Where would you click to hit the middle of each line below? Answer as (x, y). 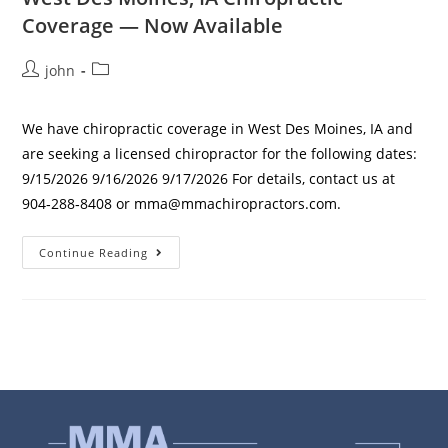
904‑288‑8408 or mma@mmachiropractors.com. (182, 204)
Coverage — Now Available (153, 26)
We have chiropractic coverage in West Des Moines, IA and (218, 129)
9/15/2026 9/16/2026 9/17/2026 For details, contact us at (209, 179)
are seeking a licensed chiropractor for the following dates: (220, 154)
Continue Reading (94, 253)
